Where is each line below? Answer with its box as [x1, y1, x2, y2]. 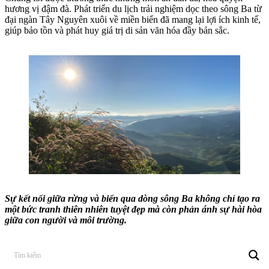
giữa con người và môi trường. [5, 215, 127, 226]
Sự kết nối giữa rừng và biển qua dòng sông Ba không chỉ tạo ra [5, 193, 260, 204]
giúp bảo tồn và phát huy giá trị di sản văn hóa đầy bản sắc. [5, 25, 232, 36]
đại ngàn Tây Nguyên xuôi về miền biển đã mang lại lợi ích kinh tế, [5, 14, 261, 25]
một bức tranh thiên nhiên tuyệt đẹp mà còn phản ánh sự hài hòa [5, 204, 262, 215]
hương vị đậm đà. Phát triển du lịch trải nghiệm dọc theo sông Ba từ [5, 4, 262, 14]
